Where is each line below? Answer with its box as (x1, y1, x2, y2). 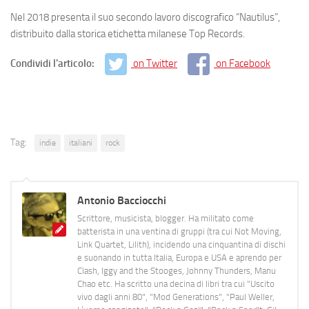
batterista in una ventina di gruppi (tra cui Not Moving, (77, 226, 281, 237)
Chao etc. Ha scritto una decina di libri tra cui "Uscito (77, 278, 275, 289)
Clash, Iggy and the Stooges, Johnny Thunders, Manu (77, 265, 276, 276)
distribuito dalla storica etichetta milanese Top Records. (10, 27, 245, 40)
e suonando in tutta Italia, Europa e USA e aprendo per (77, 252, 281, 263)
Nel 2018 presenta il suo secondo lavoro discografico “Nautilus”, (10, 10, 280, 23)
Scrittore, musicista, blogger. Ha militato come (77, 212, 254, 223)
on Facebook (216, 57, 270, 70)
